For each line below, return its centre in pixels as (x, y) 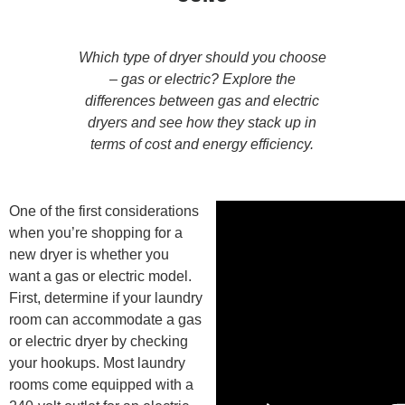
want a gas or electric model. (100, 277)
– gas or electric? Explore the (202, 80)
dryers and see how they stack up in (202, 123)
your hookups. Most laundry (97, 363)
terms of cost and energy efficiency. (202, 145)
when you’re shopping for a (96, 233)
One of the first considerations (104, 212)
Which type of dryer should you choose (202, 58)
